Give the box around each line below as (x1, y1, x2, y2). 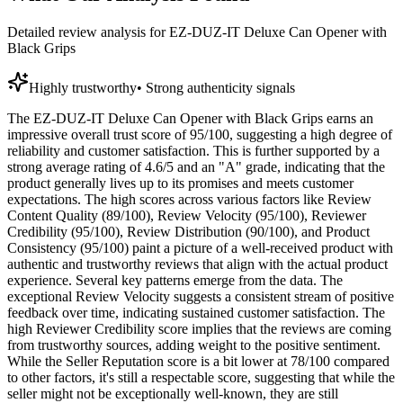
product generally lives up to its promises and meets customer (7, 175, 354, 192)
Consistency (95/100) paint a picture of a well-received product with (7, 240, 393, 256)
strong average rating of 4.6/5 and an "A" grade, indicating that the (7, 159, 385, 175)
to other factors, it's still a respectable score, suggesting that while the (7, 370, 395, 386)
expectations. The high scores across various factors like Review (7, 192, 372, 208)
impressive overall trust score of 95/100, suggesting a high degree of (7, 127, 392, 143)
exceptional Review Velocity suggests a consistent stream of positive (7, 289, 394, 305)
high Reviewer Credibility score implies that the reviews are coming (7, 321, 391, 337)
